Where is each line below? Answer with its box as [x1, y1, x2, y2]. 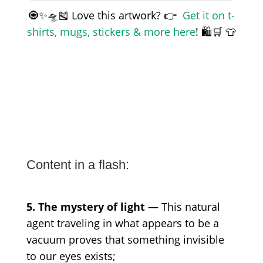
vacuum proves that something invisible [26, 232, 224, 247]
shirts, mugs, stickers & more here [26, 25, 195, 39]
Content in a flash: [26, 157, 129, 173]
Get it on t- [179, 8, 235, 23]
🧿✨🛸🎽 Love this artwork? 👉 [28, 8, 180, 23]
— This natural [144, 200, 220, 214]
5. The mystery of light [26, 200, 145, 214]
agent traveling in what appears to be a [26, 216, 219, 231]
